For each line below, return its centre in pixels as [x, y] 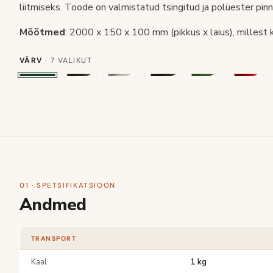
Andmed [53, 205]
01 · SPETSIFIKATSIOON [68, 186]
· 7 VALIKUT [67, 60]
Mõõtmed [42, 32]
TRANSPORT [54, 239]
